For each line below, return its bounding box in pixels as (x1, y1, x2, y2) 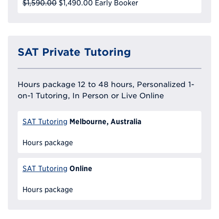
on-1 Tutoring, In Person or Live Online (18, 91, 164, 100)
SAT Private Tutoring (18, 46, 131, 58)
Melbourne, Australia (69, 117, 141, 126)
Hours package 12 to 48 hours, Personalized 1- (18, 80, 194, 89)
